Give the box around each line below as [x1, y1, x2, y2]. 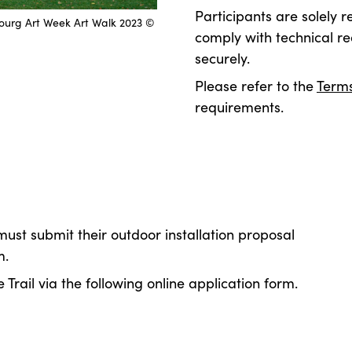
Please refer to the [195, 76, 317, 95]
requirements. [195, 97, 284, 116]
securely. [195, 49, 250, 68]
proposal [238, 225, 295, 244]
